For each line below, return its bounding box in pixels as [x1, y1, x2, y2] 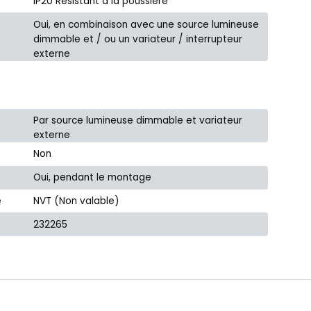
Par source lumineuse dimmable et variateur [33, 113, 243, 127]
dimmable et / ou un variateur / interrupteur [33, 32, 243, 46]
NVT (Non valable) [33, 194, 120, 208]
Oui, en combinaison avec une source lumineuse [33, 17, 260, 31]
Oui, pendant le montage [33, 171, 152, 185]
